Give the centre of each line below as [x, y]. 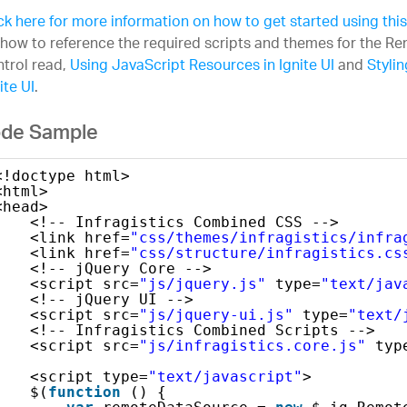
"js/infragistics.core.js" [252, 345]
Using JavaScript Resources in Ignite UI [202, 67]
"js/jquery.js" [202, 283]
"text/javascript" [225, 376]
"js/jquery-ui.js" [216, 314]
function [84, 392]
